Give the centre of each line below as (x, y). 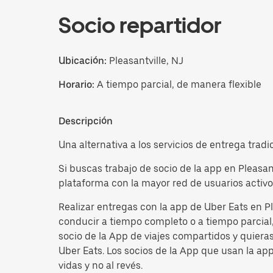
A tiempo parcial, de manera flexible (179, 84)
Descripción (86, 121)
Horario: (78, 84)
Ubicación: (83, 60)
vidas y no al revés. (101, 265)
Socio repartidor (140, 25)
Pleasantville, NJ (145, 60)
